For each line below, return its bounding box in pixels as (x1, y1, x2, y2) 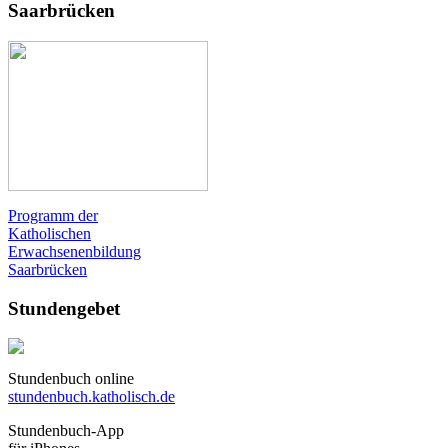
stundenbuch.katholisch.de (8, 388, 175, 406)
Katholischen (8, 224, 91, 242)
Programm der (8, 206, 98, 224)
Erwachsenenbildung (8, 242, 141, 260)
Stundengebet (8, 297, 120, 319)
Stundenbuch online (8, 370, 134, 388)
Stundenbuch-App (8, 422, 124, 440)
